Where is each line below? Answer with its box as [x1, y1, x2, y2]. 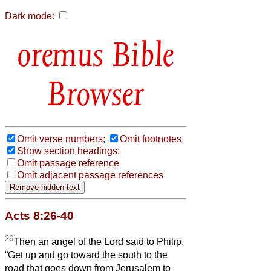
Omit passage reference [17, 157, 119, 168]
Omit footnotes [120, 133, 181, 144]
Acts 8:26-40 [5, 209, 74, 222]
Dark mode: [5, 11, 54, 21]
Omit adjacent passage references [17, 169, 163, 180]
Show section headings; [17, 145, 120, 156]
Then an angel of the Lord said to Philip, [13, 237, 184, 247]
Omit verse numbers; [17, 133, 105, 144]
